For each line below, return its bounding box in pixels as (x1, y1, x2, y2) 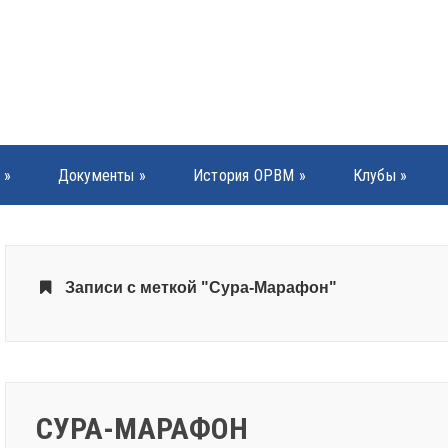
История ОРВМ (193, 166, 295, 185)
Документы (57, 166, 135, 185)
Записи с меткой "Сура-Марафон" (65, 279, 338, 296)
